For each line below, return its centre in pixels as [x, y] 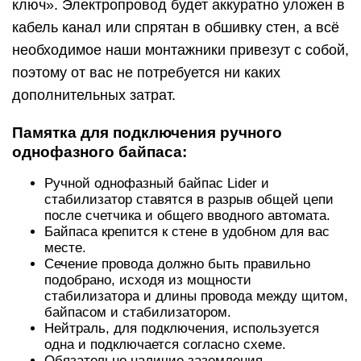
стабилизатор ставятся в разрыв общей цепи [189, 200]
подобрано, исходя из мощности [148, 280]
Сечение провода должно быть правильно [177, 264]
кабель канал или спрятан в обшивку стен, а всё [176, 28]
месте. [65, 248]
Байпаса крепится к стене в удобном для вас [187, 232]
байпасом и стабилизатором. [138, 313]
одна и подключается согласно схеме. [165, 345]
